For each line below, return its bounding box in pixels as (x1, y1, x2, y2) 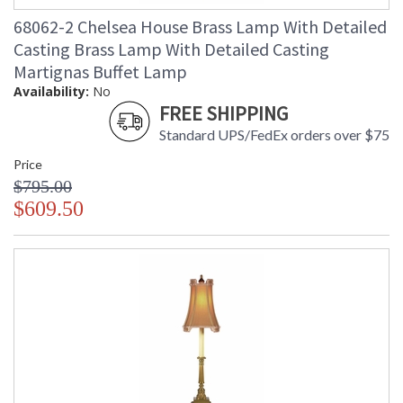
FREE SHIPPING (159, 101, 288, 127)
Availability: (13, 83, 89, 101)
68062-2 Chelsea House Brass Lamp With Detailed (13, 15, 387, 39)
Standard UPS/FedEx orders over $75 (159, 126, 390, 144)
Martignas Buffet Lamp (13, 60, 187, 84)
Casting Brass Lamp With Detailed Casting (13, 38, 329, 61)
